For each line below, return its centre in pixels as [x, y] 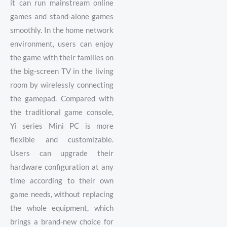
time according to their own [62, 180]
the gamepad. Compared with [62, 98]
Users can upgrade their [62, 153]
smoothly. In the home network [62, 30]
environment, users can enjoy [62, 44]
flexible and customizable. [62, 139]
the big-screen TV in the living [62, 71]
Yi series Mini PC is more [62, 126]
